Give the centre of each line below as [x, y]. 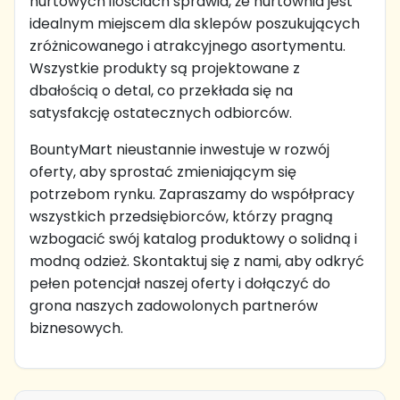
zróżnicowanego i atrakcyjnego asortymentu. [187, 46]
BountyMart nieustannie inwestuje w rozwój [179, 150]
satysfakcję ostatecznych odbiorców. [161, 113]
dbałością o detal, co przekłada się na [161, 91]
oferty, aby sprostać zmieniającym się [163, 172]
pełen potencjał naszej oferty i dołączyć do [180, 283]
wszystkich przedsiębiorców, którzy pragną [181, 217]
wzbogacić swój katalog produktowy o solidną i [193, 239]
